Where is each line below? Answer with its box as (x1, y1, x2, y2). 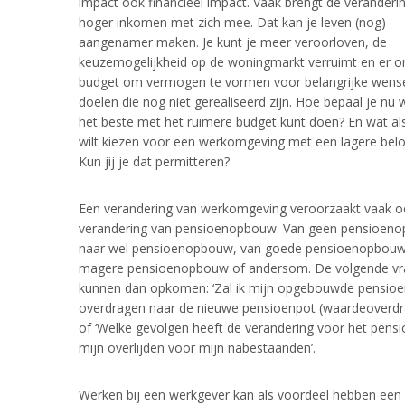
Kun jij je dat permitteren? (79, 153, 230, 171)
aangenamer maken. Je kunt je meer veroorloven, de (79, 33, 387, 52)
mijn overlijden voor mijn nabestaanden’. (79, 339, 316, 357)
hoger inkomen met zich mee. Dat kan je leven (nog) (79, 14, 386, 32)
